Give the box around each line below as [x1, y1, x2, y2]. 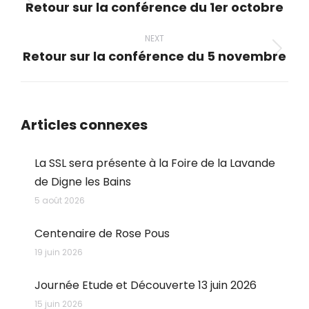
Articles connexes [21, 115, 148, 134]
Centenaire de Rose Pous [34, 226, 170, 241]
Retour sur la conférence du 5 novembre [23, 48, 286, 65]
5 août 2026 [34, 195, 85, 206]
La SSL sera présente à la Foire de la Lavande [34, 155, 275, 171]
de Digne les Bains [34, 174, 131, 190]
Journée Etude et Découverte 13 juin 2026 [34, 277, 257, 293]
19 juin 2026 [34, 246, 83, 258]
